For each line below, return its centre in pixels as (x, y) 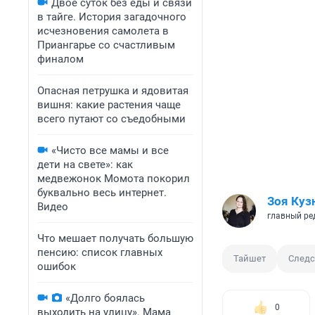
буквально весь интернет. (102, 193)
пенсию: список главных (100, 252)
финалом (60, 59)
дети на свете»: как (85, 165)
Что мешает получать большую (115, 238)
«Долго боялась (105, 298)
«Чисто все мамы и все (110, 150)
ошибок (57, 266)
